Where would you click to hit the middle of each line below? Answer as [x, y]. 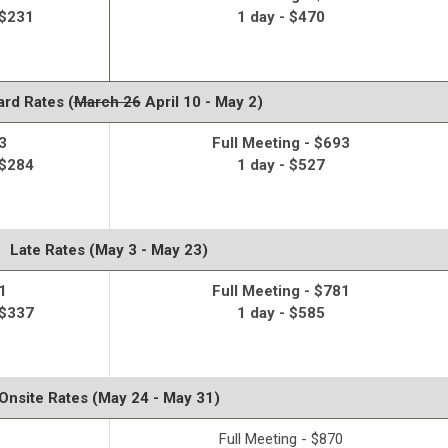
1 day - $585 [281, 313]
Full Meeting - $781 [281, 291]
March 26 [107, 102]
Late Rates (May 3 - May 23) [109, 250]
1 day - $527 [281, 165]
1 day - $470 [281, 17]
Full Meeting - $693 [281, 143]
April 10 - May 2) [201, 102]
